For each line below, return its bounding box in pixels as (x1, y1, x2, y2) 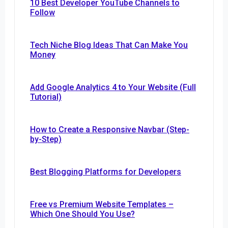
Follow (30, 8, 55, 18)
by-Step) (30, 134, 62, 145)
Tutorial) (30, 92, 62, 102)
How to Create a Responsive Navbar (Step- (30, 125, 189, 135)
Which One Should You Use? (30, 209, 135, 219)
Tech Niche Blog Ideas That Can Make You (30, 40, 188, 50)
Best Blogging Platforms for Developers (30, 167, 181, 177)
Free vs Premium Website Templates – (30, 199, 174, 210)
